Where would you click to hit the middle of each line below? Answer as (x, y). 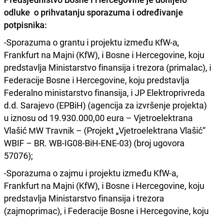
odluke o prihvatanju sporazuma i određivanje (93, 12)
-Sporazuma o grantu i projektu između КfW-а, (92, 42)
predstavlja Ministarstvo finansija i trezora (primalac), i (108, 67)
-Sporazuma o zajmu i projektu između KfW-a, (91, 173)
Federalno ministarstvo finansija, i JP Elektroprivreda (104, 92)
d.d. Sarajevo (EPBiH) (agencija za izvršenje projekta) (105, 105)
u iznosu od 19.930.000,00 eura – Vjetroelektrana (98, 117)
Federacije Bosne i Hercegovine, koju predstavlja (97, 80)
